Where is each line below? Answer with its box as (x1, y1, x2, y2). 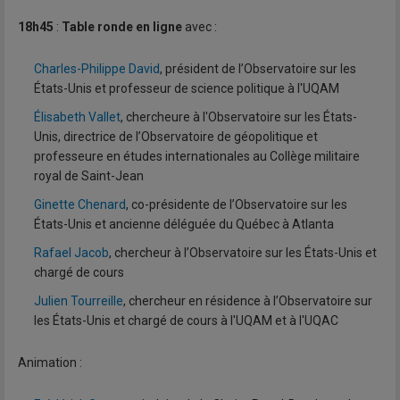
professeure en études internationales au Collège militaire (34, 149, 360, 164)
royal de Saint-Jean (34, 169, 144, 184)
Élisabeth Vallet (34, 110, 121, 125)
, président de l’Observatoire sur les (160, 62, 356, 77)
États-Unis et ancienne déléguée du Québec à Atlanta (34, 217, 334, 232)
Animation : (18, 355, 82, 371)
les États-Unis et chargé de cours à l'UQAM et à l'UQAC (34, 313, 338, 329)
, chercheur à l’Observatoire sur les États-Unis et (109, 246, 377, 261)
